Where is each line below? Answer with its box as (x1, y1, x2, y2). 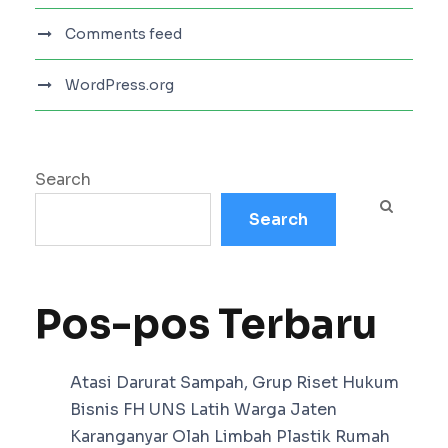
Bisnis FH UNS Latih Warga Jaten (70, 399, 337, 421)
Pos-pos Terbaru (35, 299, 377, 351)
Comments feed (65, 25, 182, 44)
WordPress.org (65, 76, 174, 95)
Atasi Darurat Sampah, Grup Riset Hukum (70, 372, 399, 394)
